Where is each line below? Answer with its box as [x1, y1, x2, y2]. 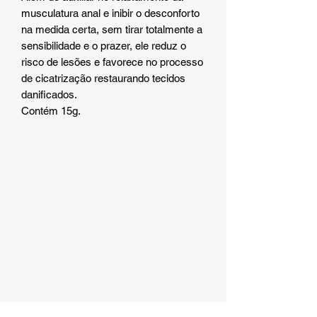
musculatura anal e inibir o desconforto [21, 6, 200, 19]
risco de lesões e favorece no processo [21, 55, 203, 68]
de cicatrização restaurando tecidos [21, 71, 185, 84]
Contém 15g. [21, 104, 81, 117]
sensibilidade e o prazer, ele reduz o [21, 39, 186, 52]
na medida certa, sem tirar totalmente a [21, 23, 202, 35]
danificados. [21, 88, 77, 100]
